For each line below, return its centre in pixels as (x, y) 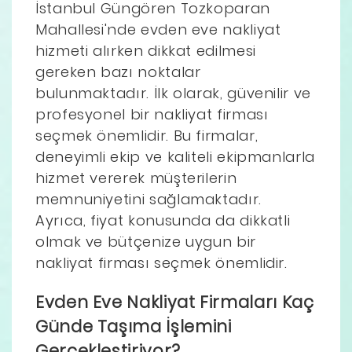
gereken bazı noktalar (118, 71)
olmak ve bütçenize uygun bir (146, 241)
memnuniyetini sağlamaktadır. (148, 199)
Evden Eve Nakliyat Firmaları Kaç (175, 302)
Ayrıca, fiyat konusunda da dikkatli (163, 220)
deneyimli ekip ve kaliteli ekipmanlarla (175, 156)
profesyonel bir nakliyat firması (152, 114)
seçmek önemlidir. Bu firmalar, (147, 135)
